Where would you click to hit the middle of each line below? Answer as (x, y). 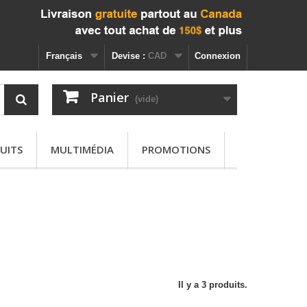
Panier (109, 97)
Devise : (128, 56)
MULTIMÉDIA (82, 149)
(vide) (146, 99)
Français (64, 56)
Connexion (218, 56)
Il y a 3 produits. (213, 284)
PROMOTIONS (176, 149)
